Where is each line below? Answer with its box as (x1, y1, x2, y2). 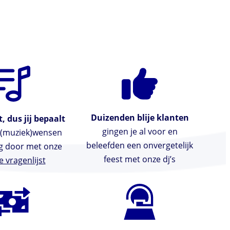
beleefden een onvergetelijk (86, 140, 194, 151)
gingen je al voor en (102, 126, 178, 138)
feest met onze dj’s (104, 154, 176, 165)
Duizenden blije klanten (90, 112, 189, 124)
